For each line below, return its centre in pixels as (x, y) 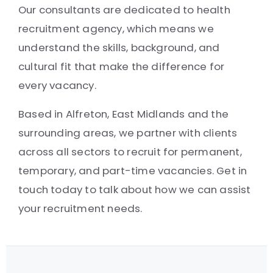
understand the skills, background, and (119, 48)
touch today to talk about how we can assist (135, 190)
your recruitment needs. (80, 208)
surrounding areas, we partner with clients (128, 133)
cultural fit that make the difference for (122, 66)
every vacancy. (57, 85)
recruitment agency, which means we (116, 29)
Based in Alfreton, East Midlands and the (124, 114)
